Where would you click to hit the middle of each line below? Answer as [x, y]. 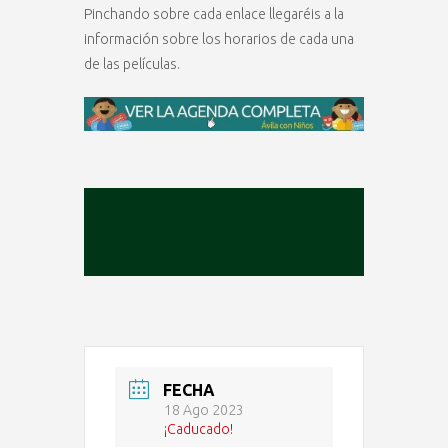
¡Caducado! [198, 428]
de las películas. [132, 63]
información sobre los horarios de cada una [219, 38]
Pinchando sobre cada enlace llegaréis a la [214, 13]
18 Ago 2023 [204, 409]
